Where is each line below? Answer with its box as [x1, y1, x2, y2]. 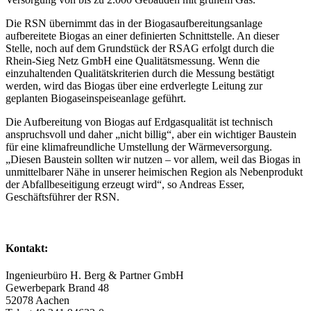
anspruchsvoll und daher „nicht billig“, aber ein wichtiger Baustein [6, 128, 296, 141]
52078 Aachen [6, 294, 69, 306]
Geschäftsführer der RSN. [6, 191, 119, 203]
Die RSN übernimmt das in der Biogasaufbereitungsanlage [6, 17, 262, 30]
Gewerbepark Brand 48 [6, 281, 109, 294]
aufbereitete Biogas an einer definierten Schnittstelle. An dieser [6, 30, 279, 42]
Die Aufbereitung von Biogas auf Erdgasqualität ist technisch [6, 116, 273, 128]
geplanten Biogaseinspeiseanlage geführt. [6, 92, 186, 105]
